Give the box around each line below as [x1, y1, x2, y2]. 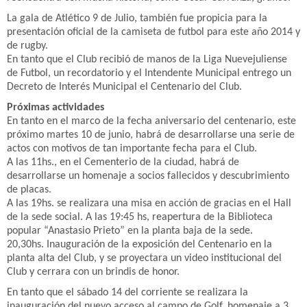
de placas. [7, 184, 51, 195]
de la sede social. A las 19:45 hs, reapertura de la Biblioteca [7, 212, 273, 223]
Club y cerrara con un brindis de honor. [7, 267, 180, 278]
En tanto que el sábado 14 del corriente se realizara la [7, 287, 248, 298]
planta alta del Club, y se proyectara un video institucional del [7, 253, 282, 264]
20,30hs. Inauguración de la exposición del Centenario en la [7, 239, 272, 250]
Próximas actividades [7, 102, 104, 113]
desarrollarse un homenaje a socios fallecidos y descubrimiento [7, 171, 289, 182]
